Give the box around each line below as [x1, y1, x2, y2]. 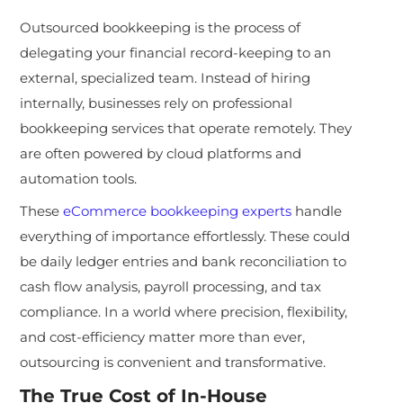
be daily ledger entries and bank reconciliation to [20, 252, 347, 270]
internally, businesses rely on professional [20, 94, 293, 112]
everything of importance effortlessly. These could [20, 227, 351, 245]
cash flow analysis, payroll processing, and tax [20, 277, 322, 295]
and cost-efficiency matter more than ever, [20, 327, 306, 345]
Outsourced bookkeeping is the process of [20, 18, 301, 36]
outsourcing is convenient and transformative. [20, 353, 327, 371]
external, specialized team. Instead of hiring [20, 68, 311, 86]
